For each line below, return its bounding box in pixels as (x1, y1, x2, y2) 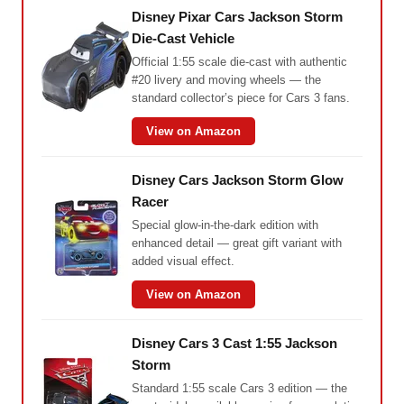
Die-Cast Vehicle (132, 30, 234, 46)
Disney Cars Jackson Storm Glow (132, 171, 344, 188)
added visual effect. (132, 253, 234, 268)
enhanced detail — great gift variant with (132, 235, 342, 250)
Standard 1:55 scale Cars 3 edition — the (132, 381, 347, 395)
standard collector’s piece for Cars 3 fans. (132, 90, 350, 105)
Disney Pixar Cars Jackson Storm (132, 8, 343, 24)
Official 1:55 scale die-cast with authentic (132, 54, 347, 69)
